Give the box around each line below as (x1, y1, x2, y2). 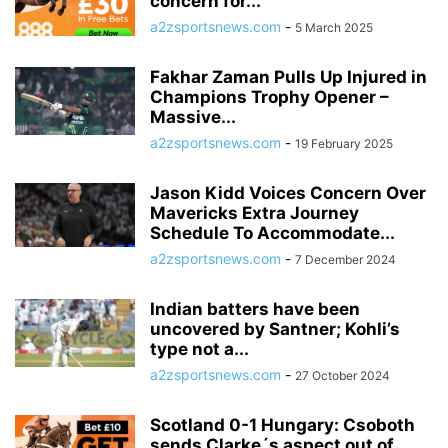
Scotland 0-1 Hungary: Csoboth (150, 415, 415, 435)
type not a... (150, 339, 249, 359)
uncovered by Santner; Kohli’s (150, 319, 400, 339)
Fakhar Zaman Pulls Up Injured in (150, 67, 427, 87)
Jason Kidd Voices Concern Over (150, 183, 426, 203)
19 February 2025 (295, 136, 393, 151)
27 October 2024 (295, 368, 390, 383)
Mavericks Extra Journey (150, 203, 359, 223)
